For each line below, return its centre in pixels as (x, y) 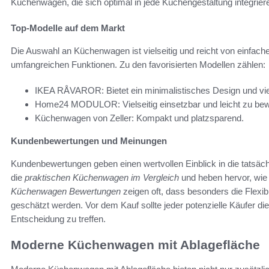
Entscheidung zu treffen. (58, 219)
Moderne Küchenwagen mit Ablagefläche (135, 245)
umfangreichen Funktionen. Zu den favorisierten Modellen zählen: (138, 65)
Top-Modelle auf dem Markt (68, 28)
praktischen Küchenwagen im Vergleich (102, 178)
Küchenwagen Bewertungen (66, 192)
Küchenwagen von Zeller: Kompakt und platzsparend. (139, 118)
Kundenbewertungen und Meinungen (89, 141)
